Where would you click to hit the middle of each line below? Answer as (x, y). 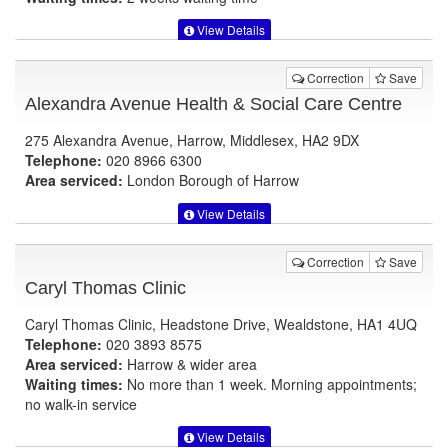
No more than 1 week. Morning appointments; (270, 383)
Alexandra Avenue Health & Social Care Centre (213, 104)
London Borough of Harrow (211, 180)
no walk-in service (81, 403)
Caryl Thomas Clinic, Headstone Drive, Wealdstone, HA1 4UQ (221, 323)
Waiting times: (74, 383)
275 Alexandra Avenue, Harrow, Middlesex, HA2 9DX (192, 140)
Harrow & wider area (190, 363)
